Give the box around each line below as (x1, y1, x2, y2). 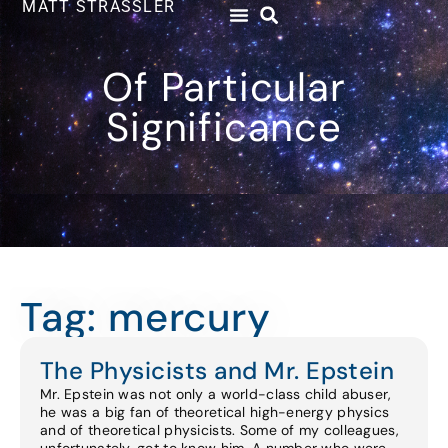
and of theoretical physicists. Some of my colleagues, (40, 421, 399, 439)
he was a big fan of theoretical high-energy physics (40, 403, 390, 421)
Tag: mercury (20, 291, 271, 343)
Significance (106, 101, 342, 153)
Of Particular (102, 61, 346, 113)
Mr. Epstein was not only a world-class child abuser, (40, 385, 392, 403)
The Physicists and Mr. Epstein (40, 355, 395, 386)
